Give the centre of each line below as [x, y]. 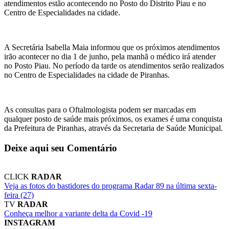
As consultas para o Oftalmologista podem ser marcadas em [100, 110]
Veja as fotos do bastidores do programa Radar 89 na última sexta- [110, 186]
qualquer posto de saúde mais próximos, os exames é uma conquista [113, 119]
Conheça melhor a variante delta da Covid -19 [78, 214]
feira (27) [19, 195]
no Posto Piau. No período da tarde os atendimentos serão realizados [114, 66]
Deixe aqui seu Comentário [61, 148]
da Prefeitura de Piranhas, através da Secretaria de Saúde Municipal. [113, 128]
